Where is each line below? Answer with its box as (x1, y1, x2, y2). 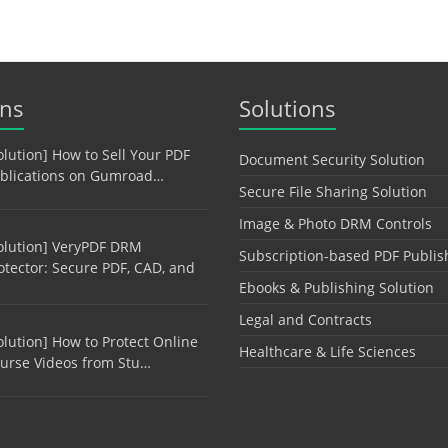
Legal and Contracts (239, 310, 372, 330)
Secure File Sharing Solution (239, 182, 427, 202)
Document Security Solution (239, 150, 425, 170)
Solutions (239, 93, 336, 124)
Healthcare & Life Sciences (239, 342, 416, 362)
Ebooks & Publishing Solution (239, 278, 434, 298)
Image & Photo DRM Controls (239, 214, 432, 234)
